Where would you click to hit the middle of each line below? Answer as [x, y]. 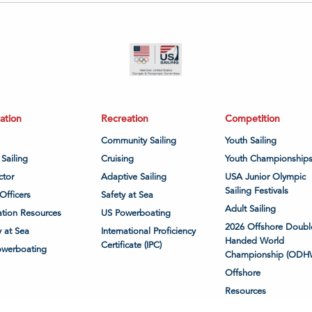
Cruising [118, 158]
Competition [252, 118]
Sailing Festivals [256, 190]
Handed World [254, 241]
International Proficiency [149, 231]
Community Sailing [139, 140]
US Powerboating [136, 213]
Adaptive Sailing [134, 177]
